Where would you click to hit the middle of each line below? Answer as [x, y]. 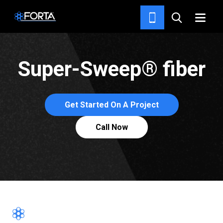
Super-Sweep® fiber [111, 69]
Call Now [111, 127]
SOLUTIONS [98, 12]
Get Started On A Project [111, 105]
